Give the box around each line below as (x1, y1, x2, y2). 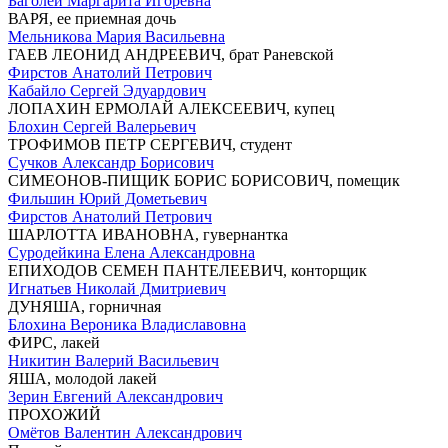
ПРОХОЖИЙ (8, 405, 101, 423)
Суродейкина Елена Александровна (8, 243, 255, 261)
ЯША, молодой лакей (8, 369, 157, 387)
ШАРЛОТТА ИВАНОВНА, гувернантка (8, 225, 288, 243)
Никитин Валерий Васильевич (8, 351, 219, 369)
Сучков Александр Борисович (8, 153, 214, 171)
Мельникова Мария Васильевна (8, 27, 225, 45)
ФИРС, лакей (8, 333, 100, 351)
